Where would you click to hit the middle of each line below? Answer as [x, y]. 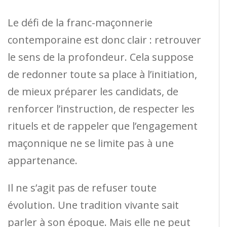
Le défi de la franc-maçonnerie [80, 22]
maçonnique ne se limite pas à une [91, 143]
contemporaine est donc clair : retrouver [104, 40]
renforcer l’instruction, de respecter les [101, 108]
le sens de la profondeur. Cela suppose [101, 57]
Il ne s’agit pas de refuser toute [82, 187]
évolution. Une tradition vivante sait [93, 205]
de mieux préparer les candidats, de [93, 91]
